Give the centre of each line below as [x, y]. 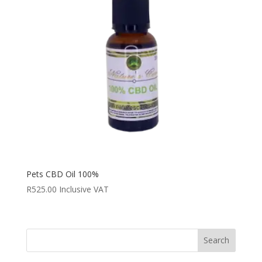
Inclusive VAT [84, 189]
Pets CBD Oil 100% [62, 174]
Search [217, 240]
